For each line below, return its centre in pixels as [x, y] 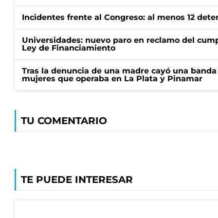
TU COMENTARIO [64, 121]
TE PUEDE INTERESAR [77, 180]
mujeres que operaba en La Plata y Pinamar [112, 79]
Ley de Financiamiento [69, 48]
